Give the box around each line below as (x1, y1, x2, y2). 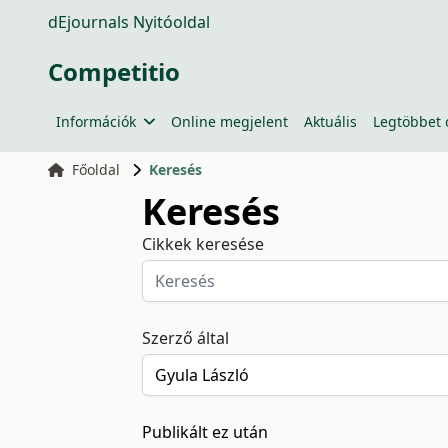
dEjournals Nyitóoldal (48, 11, 210, 33)
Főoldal (71, 160, 120, 179)
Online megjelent (170, 112, 288, 131)
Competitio (48, 55, 180, 88)
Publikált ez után (141, 421, 268, 443)
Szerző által (141, 327, 229, 349)
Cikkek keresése (141, 233, 264, 255)
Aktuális (303, 112, 357, 131)
